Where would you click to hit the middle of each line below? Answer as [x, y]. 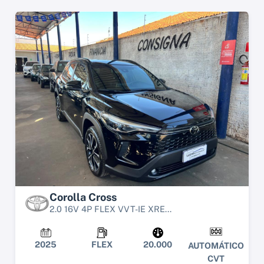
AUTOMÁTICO [216, 245]
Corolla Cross [83, 197]
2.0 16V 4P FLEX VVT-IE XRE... [110, 209]
